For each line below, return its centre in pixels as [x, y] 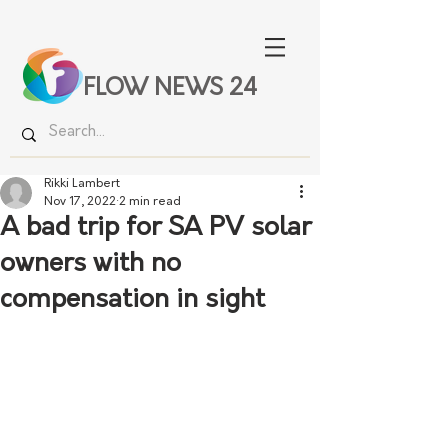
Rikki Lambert [82, 184]
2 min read [150, 202]
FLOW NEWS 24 [170, 89]
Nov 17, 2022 [80, 202]
